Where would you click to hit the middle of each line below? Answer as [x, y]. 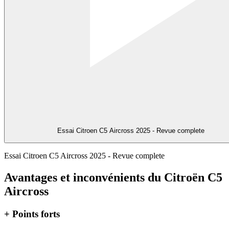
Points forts [35, 214]
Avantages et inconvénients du [84, 177]
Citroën [184, 177]
